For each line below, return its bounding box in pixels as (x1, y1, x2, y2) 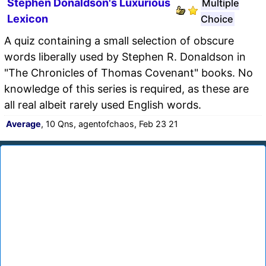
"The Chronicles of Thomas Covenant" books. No (4, 66, 253, 79)
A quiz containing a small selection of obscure (4, 34, 234, 47)
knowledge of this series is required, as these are (4, 82, 249, 95)
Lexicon (7, 12, 48, 25)
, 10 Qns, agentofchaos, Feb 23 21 (41, 118, 178, 129)
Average (6, 118, 41, 129)
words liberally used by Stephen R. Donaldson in (4, 50, 246, 63)
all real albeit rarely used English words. (4, 98, 201, 111)
